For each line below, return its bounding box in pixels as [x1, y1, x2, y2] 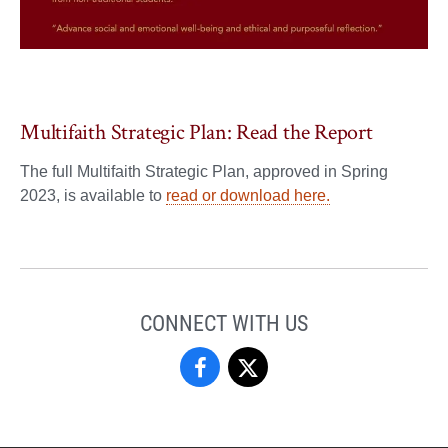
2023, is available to [20, 187, 166, 205]
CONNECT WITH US [140, 308, 308, 338]
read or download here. [166, 187, 330, 205]
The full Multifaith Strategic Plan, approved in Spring [20, 163, 388, 181]
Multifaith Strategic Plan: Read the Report [20, 118, 373, 148]
